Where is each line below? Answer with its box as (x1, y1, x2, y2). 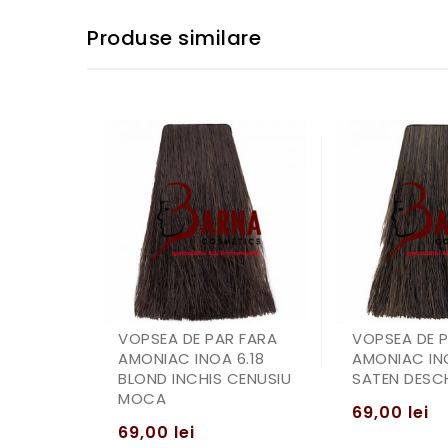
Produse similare (87, 23, 261, 52)
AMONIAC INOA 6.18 (118, 347, 265, 369)
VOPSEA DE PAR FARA (118, 327, 277, 349)
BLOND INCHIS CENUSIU (118, 367, 291, 389)
